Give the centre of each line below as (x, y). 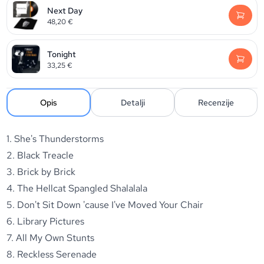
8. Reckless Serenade (52, 254)
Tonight (62, 54)
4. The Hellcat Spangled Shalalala (77, 188)
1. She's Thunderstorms (55, 139)
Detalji (133, 103)
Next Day (65, 10)
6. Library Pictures (46, 221)
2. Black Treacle (40, 155)
